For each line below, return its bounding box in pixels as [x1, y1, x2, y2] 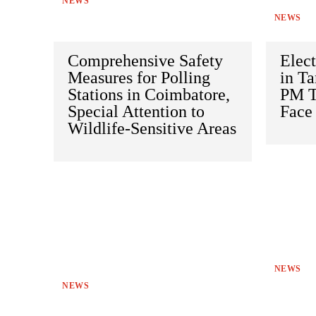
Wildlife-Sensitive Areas [68, 119, 236, 138]
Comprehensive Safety [68, 51, 223, 70]
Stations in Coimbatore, [68, 85, 230, 104]
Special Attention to [68, 102, 205, 121]
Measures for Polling [68, 68, 210, 87]
